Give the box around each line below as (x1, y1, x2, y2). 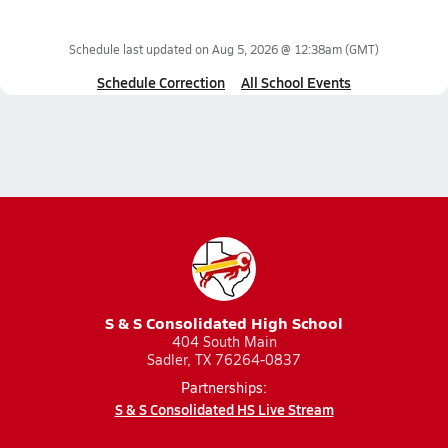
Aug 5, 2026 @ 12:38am (212, 41, 342, 57)
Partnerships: (181, 378, 267, 397)
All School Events (241, 72, 351, 92)
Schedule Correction (97, 72, 225, 92)
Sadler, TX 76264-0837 (147, 350, 301, 369)
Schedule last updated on (69, 41, 212, 57)
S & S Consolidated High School (105, 311, 343, 334)
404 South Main (171, 332, 277, 351)
